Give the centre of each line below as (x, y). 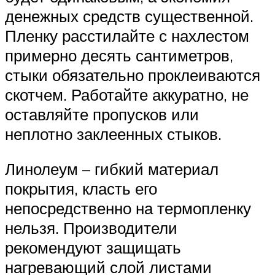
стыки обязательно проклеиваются (133, 75)
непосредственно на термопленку (128, 208)
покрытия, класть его (81, 189)
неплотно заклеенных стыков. (113, 134)
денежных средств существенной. (129, 16)
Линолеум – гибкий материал (112, 169)
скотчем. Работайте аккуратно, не (127, 94)
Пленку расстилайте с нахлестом (127, 35)
